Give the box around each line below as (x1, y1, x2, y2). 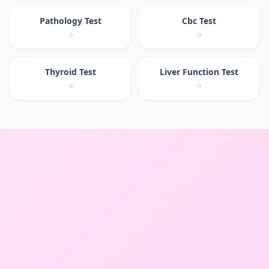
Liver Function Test (159, 65, 238, 77)
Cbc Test (181, 14, 216, 26)
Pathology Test (39, 14, 101, 26)
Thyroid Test (44, 65, 96, 77)
